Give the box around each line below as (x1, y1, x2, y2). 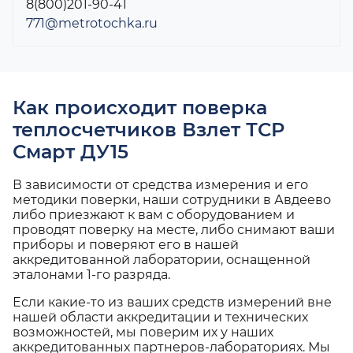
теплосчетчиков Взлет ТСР (13, 118, 284, 142)
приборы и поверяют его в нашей (13, 237, 239, 253)
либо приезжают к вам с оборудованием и (13, 207, 295, 223)
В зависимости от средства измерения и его (13, 177, 308, 193)
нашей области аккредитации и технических (13, 310, 308, 325)
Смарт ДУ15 (13, 140, 128, 164)
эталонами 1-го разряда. (13, 267, 170, 283)
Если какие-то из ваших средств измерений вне (13, 295, 332, 310)
